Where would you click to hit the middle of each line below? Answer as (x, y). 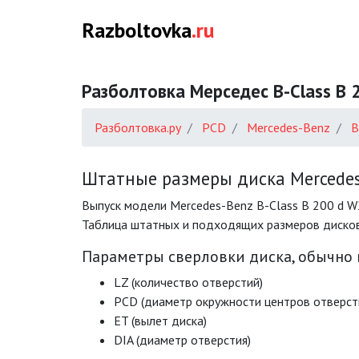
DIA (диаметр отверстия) (182, 340)
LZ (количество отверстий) (188, 282)
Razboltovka (137, 30)
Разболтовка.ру (138, 127)
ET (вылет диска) (160, 321)
